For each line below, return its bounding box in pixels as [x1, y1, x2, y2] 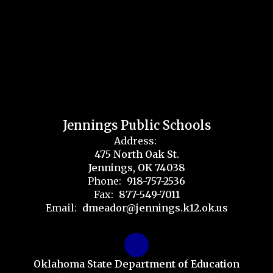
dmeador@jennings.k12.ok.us [82, 202, 228, 214]
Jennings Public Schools [62, 118, 211, 133]
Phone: [88, 175, 121, 187]
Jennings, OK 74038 [88, 161, 185, 174]
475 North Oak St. [94, 148, 179, 160]
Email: [45, 202, 77, 214]
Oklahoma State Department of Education [34, 258, 239, 270]
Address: [113, 135, 157, 147]
